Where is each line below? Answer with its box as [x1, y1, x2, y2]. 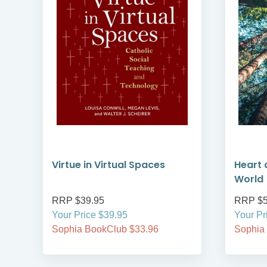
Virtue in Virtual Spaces [52, 158, 165, 172]
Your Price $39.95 [52, 210, 128, 221]
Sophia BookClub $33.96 [52, 224, 159, 235]
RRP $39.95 [52, 195, 104, 206]
